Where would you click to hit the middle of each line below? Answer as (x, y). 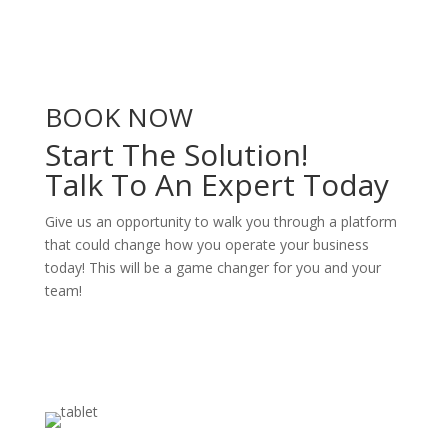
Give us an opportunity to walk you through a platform (220, 221)
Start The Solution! (176, 154)
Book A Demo (130, 356)
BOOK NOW (118, 117)
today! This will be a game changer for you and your (212, 267)
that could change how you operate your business (206, 244)
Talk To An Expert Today (216, 184)
